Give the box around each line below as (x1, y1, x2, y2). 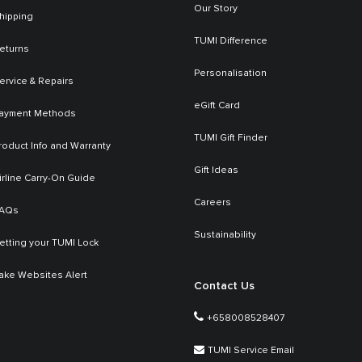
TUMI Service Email (208, 345, 294, 356)
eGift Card (194, 101, 240, 112)
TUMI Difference (194, 36, 267, 47)
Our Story (194, 4, 238, 15)
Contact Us (194, 280, 255, 292)
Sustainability (194, 230, 256, 241)
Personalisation (194, 69, 267, 79)
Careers (194, 198, 231, 208)
